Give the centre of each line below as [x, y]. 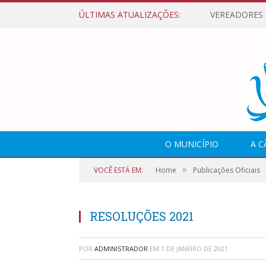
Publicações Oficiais [227, 170]
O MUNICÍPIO [192, 144]
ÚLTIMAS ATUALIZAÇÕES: [130, 15]
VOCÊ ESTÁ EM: [118, 170]
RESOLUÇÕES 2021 [142, 216]
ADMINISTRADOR [121, 248]
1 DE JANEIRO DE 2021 [194, 248]
